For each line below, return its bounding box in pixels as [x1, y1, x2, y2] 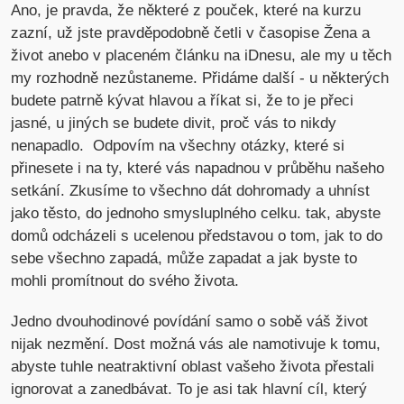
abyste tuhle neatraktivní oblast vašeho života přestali [11, 358, 375, 376]
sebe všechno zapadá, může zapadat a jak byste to [11, 250, 358, 268]
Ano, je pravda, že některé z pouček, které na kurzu [11, 2, 362, 20]
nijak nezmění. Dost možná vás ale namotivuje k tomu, [11, 335, 381, 353]
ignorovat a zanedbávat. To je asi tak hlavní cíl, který [11, 381, 368, 399]
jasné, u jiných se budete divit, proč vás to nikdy [11, 115, 337, 133]
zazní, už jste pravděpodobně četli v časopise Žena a [11, 24, 371, 42]
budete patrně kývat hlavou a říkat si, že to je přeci [11, 92, 354, 110]
